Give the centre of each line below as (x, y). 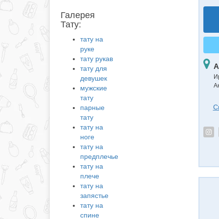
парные (92, 108)
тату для (94, 68)
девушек (94, 78)
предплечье (99, 156)
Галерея (78, 15)
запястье (94, 196)
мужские (94, 88)
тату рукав (97, 59)
